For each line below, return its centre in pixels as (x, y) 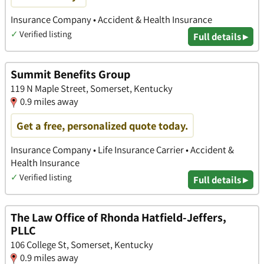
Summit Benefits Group (70, 74)
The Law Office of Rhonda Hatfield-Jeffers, (118, 217)
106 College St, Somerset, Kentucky (82, 244)
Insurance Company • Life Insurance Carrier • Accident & (122, 149)
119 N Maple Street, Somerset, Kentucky (92, 88)
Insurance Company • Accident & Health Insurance (111, 20)
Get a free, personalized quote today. (102, 125)
